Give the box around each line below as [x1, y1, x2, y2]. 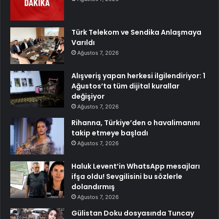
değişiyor [71, 91, 105, 102]
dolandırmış [71, 182, 115, 192]
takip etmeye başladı [71, 128, 148, 138]
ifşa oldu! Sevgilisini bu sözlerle [71, 172, 182, 182]
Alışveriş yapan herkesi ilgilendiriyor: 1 [71, 71, 205, 81]
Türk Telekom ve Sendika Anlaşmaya [71, 27, 201, 38]
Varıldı [71, 38, 95, 48]
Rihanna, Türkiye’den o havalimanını [71, 118, 200, 128]
